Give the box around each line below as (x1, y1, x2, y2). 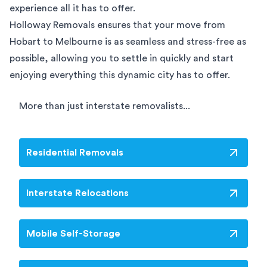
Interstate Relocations (26, 188, 129, 198)
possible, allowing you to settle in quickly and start (10, 54, 234, 64)
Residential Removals (26, 148, 123, 158)
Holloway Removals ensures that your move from (10, 20, 225, 30)
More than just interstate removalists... (19, 101, 190, 111)
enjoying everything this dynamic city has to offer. (10, 70, 230, 80)
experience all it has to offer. (10, 4, 135, 14)
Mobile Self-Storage (26, 229, 120, 239)
